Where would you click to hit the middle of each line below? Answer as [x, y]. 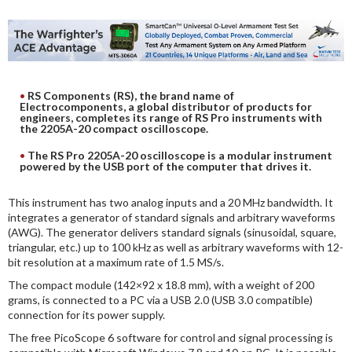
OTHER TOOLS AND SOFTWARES [123, 40]
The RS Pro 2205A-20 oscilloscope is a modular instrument [180, 155]
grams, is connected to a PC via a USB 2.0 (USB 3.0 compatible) [160, 299]
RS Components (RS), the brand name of [131, 95]
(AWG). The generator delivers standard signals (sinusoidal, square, [172, 232]
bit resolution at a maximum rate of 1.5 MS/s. [116, 262]
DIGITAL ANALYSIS [83, 18]
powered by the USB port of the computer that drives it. [165, 166]
